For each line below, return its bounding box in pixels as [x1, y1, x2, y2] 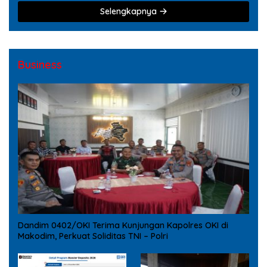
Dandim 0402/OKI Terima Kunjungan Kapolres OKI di [18, 219, 228, 231]
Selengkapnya [100, 6, 159, 17]
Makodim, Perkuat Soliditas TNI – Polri [18, 230, 168, 241]
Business [18, 58, 62, 72]
